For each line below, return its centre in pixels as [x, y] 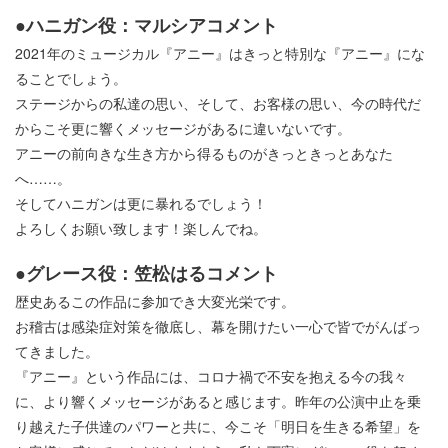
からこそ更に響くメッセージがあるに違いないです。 [183, 128]
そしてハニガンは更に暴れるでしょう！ [141, 203]
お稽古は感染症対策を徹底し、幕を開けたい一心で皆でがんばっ [218, 326]
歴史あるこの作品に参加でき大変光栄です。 [155, 301]
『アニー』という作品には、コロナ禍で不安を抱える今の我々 [211, 376]
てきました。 [57, 351]
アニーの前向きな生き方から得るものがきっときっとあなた [204, 153]
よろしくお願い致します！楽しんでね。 [141, 228]
